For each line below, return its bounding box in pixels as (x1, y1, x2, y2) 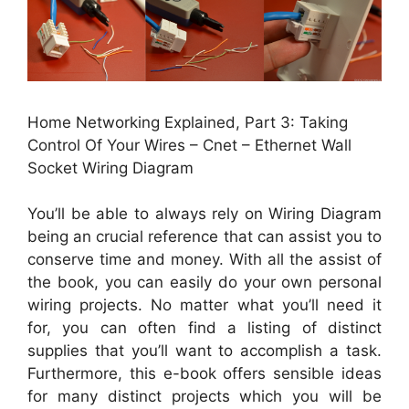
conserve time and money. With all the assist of (27, 250, 382, 269)
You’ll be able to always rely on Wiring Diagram (27, 204, 382, 224)
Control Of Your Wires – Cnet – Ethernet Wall (27, 135, 351, 154)
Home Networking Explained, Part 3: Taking (27, 112, 348, 131)
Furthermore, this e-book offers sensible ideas (27, 364, 382, 383)
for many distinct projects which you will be (27, 387, 382, 406)
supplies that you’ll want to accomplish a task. (27, 341, 382, 361)
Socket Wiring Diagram (27, 158, 194, 177)
